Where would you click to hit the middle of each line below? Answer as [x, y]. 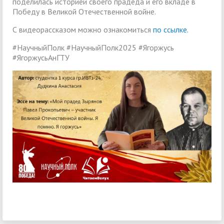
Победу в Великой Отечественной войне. [84, 12]
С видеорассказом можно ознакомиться [83, 30]
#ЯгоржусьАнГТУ [41, 58]
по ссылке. [171, 30]
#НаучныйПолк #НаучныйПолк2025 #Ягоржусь [93, 48]
